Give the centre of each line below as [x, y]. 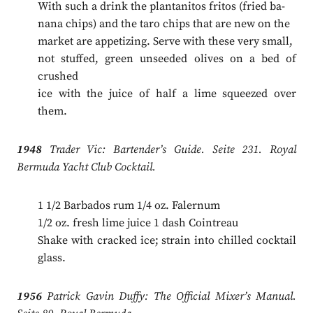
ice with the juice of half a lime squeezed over [167, 94]
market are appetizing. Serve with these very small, [165, 42]
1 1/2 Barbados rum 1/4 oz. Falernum [129, 206]
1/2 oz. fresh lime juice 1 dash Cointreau [138, 223]
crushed [58, 77]
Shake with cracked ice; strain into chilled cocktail [167, 241]
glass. [51, 258]
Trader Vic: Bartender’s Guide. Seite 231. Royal [169, 150]
